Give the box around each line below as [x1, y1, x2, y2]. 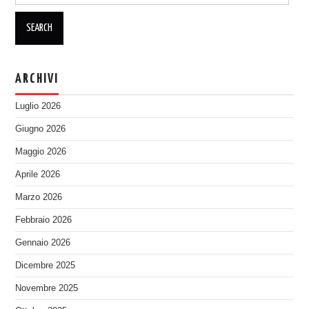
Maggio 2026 [15, 146, 67, 157]
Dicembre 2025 [15, 260, 76, 270]
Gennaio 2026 [15, 237, 71, 248]
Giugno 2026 [15, 123, 66, 134]
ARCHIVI [15, 72, 59, 86]
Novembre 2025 [15, 283, 79, 293]
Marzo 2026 [15, 192, 63, 202]
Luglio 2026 [15, 101, 61, 111]
